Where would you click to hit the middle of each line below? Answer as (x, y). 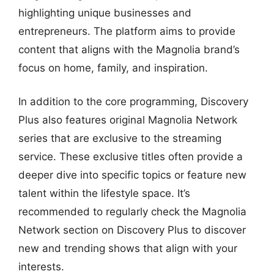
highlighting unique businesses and (105, 13)
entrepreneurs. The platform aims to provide (127, 31)
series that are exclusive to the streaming (120, 138)
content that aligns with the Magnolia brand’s (129, 49)
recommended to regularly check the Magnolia (132, 212)
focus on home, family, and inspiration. (113, 68)
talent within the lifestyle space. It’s (104, 193)
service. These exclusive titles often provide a (131, 157)
